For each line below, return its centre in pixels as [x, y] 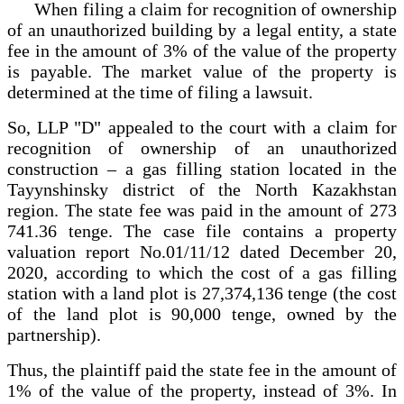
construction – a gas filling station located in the [202, 168]
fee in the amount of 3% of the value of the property [202, 50]
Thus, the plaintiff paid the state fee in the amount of [202, 369]
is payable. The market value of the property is [202, 71]
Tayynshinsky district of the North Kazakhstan [202, 189]
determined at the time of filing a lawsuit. [160, 92]
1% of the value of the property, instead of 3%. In [202, 390]
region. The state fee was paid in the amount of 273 [202, 210]
